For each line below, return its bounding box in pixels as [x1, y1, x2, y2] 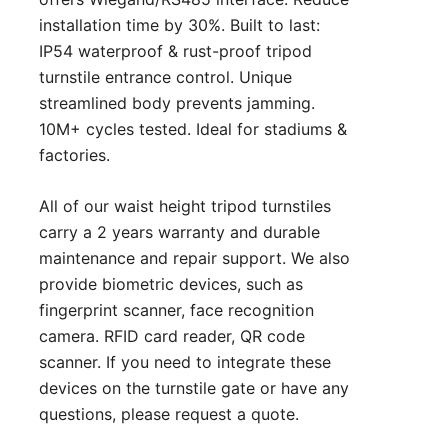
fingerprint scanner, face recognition [39, 300, 314, 321]
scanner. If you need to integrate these [39, 352, 331, 373]
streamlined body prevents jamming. [39, 93, 315, 114]
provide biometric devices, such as [39, 274, 303, 295]
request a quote [175, 404, 295, 425]
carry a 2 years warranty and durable [39, 222, 320, 243]
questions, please [39, 404, 175, 425]
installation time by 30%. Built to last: [39, 15, 320, 36]
